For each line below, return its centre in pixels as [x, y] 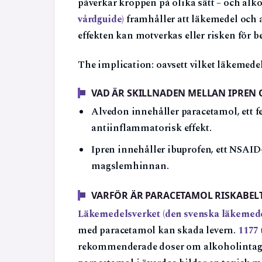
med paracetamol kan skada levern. [158, 231]
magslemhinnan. [130, 167]
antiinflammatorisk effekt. [151, 129]
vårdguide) [101, 20]
